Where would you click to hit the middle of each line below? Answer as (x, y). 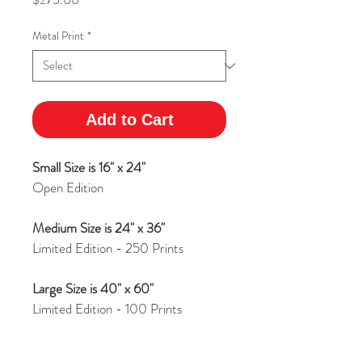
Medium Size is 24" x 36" (99, 228)
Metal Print (58, 36)
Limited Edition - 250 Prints (108, 248)
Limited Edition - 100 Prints (107, 309)
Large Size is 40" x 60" (93, 288)
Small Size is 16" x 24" (89, 167)
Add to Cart (129, 120)
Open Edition (68, 187)
